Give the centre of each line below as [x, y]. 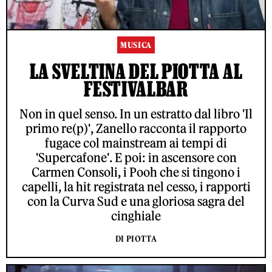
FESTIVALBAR [136, 89]
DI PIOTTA [136, 239]
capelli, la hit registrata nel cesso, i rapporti [136, 187]
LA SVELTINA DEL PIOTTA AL [136, 71]
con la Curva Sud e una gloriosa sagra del [136, 202]
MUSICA [136, 46]
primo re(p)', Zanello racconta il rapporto [136, 129]
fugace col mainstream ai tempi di [136, 143]
